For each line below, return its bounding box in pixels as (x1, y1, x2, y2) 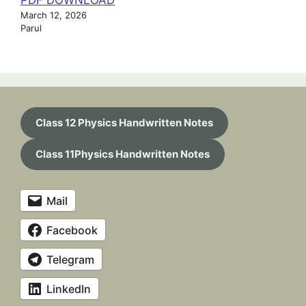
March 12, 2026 (20, 10, 87, 21)
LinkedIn (46, 281, 91, 296)
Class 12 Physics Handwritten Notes (35, 115, 213, 129)
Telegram (46, 252, 94, 266)
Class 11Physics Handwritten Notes (35, 147, 210, 161)
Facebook (46, 223, 98, 237)
